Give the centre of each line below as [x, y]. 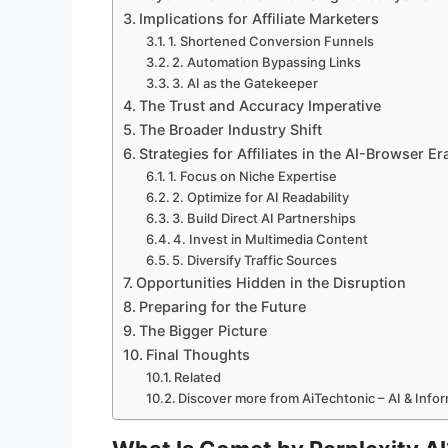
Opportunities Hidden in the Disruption [270, 283]
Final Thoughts [197, 355]
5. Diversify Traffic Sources [255, 260]
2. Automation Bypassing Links [267, 62]
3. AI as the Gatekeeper [245, 83]
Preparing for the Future [222, 307]
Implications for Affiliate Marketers [258, 19]
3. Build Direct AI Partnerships [264, 218]
